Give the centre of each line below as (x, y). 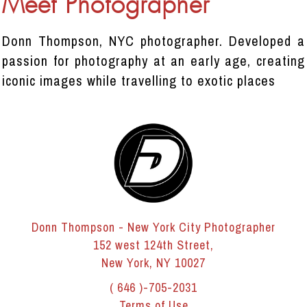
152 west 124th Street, (153, 245)
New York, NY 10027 (153, 263)
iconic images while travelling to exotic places (139, 81)
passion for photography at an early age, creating (153, 61)
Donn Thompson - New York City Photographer (153, 228)
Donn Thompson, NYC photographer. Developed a (153, 41)
